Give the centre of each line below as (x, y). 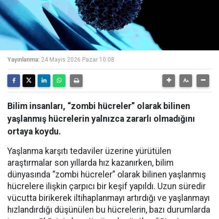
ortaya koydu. (34, 131)
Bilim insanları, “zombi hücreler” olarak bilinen (99, 106)
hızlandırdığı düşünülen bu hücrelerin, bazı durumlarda (109, 210)
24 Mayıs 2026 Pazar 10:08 (78, 60)
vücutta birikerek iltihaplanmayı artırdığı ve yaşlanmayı (109, 198)
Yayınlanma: (23, 60)
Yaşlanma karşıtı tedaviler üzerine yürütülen (89, 151)
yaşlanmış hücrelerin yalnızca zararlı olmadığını (101, 119)
